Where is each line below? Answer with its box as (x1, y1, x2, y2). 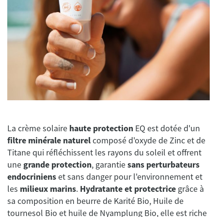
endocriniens (7, 171, 56, 183)
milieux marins (20, 183, 76, 195)
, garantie (92, 159, 125, 170)
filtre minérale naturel (7, 135, 91, 146)
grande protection (23, 159, 92, 170)
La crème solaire (7, 123, 67, 134)
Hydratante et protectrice (80, 183, 176, 195)
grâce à (176, 183, 204, 195)
